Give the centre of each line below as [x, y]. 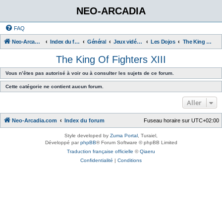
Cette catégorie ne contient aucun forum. [55, 86]
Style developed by [87, 136]
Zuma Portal [124, 136]
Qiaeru [147, 151]
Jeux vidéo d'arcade [139, 42]
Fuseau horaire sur [167, 120]
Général [97, 42]
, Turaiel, [148, 136]
